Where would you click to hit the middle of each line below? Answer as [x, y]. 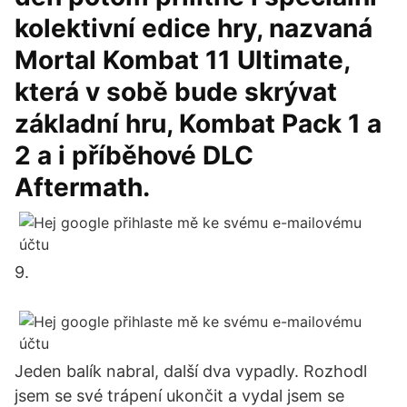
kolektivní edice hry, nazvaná [194, 28]
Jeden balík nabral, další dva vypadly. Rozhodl [191, 371]
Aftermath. [82, 187]
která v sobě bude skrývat [176, 92]
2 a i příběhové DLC [134, 155]
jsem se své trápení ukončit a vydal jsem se [179, 396]
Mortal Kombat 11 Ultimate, [182, 60]
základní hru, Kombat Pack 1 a [198, 124]
